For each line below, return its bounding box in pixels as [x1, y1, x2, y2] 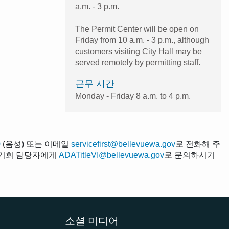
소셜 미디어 [65, 214, 119, 227]
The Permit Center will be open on [75, 25, 199, 34]
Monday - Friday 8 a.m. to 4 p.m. [75, 91, 191, 101]
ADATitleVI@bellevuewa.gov [59, 151, 164, 160]
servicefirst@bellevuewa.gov [71, 140, 175, 149]
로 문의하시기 [164, 151, 215, 160]
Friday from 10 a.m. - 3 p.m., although [75, 36, 209, 45]
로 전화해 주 [175, 140, 220, 149]
